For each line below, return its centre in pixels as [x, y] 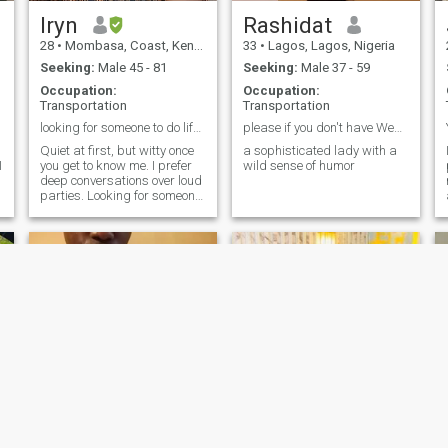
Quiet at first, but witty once [116, 150]
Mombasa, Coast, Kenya [127, 45]
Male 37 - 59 [333, 68]
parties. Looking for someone [120, 195]
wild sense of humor [298, 165]
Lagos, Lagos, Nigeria [329, 45]
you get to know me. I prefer [115, 165]
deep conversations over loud [120, 180]
